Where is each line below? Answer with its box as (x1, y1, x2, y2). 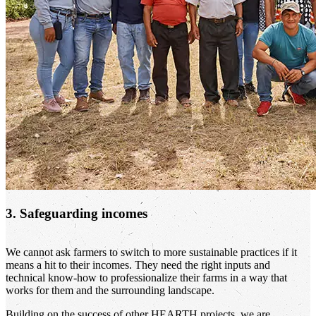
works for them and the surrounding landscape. (6, 284, 214, 297)
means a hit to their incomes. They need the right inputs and (6, 259, 270, 272)
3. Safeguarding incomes (6, 205, 147, 221)
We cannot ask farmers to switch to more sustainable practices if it (6, 246, 297, 259)
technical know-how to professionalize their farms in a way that (6, 272, 287, 284)
